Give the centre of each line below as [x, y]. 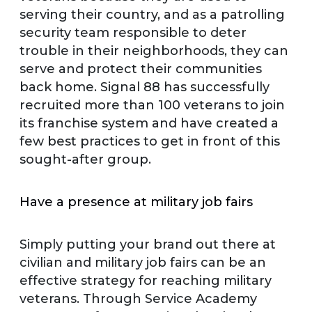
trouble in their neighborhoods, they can [154, 50]
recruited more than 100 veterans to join [152, 105]
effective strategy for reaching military [146, 280]
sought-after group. [85, 159]
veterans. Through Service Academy [138, 298]
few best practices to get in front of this [150, 141]
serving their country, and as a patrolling [152, 14]
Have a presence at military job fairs [136, 202]
